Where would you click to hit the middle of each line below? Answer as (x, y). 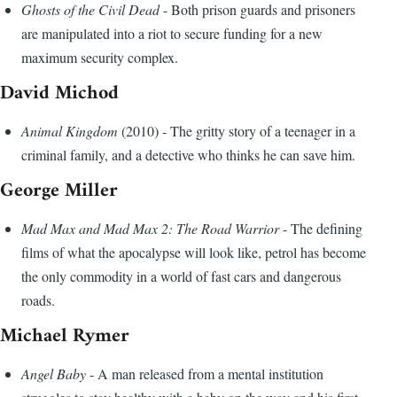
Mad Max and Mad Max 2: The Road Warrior (150, 229)
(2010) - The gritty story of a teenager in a (238, 131)
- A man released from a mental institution (205, 374)
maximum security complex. (100, 58)
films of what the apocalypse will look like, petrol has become (194, 253)
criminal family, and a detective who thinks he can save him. (188, 155)
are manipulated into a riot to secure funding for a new (172, 34)
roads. (38, 300)
